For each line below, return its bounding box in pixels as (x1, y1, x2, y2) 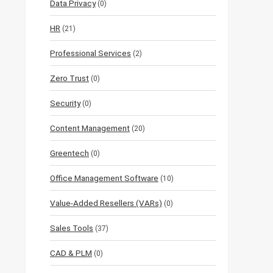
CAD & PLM (50, 248, 92, 258)
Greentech (50, 148, 89, 158)
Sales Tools (50, 223, 93, 233)
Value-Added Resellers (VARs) (50, 198, 162, 208)
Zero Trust (50, 73, 89, 83)
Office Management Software (50, 173, 158, 183)
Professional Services (50, 48, 131, 58)
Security (50, 98, 80, 108)
